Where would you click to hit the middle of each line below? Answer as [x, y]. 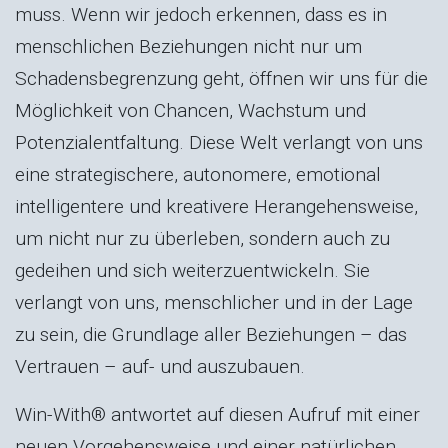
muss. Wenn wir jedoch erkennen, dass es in [201, 14]
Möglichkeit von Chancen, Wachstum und [190, 110]
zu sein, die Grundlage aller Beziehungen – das [211, 334]
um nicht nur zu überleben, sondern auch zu [202, 238]
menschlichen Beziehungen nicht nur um [188, 46]
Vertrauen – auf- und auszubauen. [160, 366]
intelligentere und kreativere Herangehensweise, [216, 206]
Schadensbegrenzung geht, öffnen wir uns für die [221, 78]
